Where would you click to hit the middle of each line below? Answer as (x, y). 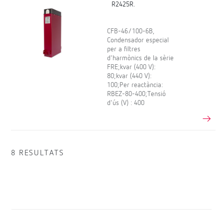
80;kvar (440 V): (129, 76)
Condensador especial (138, 40)
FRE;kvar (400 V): (131, 67)
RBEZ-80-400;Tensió (137, 94)
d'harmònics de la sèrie (141, 58)
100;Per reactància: (135, 85)
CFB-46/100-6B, (131, 31)
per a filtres (124, 49)
